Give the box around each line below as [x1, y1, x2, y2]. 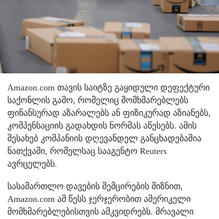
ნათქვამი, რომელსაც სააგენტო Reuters [7, 146, 167, 156]
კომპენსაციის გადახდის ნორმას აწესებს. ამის [7, 121, 197, 131]
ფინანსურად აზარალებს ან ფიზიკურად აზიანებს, [7, 108, 211, 118]
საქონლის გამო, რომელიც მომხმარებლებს [7, 95, 188, 106]
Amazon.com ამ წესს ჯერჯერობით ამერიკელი [7, 194, 191, 204]
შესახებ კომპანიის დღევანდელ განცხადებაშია [7, 133, 201, 144]
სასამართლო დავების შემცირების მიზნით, [7, 181, 183, 192]
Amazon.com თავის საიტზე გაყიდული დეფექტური [7, 83, 210, 93]
